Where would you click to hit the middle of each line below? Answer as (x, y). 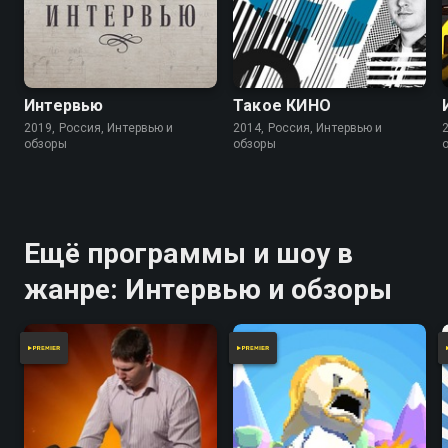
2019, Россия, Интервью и (99, 128)
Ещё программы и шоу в (189, 254)
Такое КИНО (282, 106)
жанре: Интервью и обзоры (208, 290)
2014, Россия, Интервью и (308, 128)
